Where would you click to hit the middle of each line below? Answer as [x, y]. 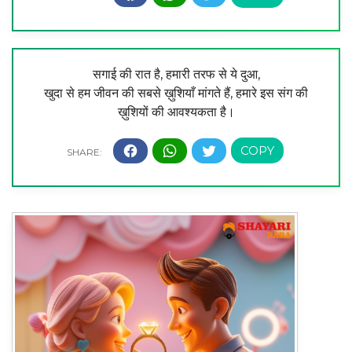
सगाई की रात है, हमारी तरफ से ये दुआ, [176, 75]
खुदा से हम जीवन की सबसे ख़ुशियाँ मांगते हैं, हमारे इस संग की [176, 93]
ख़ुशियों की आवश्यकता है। [176, 112]
